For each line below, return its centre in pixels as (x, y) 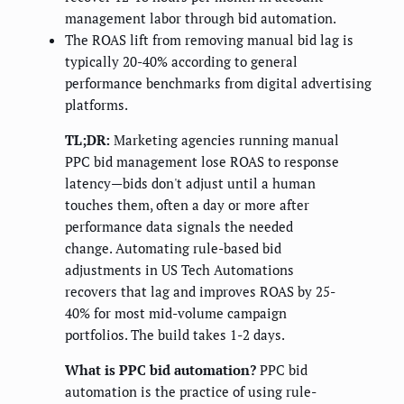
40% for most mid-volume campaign (176, 313)
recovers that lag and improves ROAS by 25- (200, 292)
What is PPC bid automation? (161, 370)
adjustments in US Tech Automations (179, 270)
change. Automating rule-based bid (173, 248)
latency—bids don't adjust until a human (190, 184)
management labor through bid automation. (201, 18)
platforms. (96, 105)
